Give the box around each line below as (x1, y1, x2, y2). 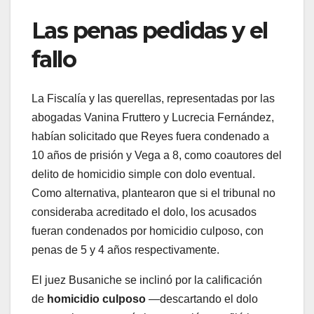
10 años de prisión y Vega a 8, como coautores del (32, 149, 282, 162)
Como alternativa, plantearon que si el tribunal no (32, 187, 275, 200)
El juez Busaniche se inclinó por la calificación (32, 274, 262, 287)
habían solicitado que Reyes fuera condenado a (32, 130, 269, 143)
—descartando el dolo (146, 293, 258, 306)
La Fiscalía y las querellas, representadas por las (32, 93, 275, 105)
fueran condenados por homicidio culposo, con (32, 225, 264, 238)
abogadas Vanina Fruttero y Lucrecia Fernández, (32, 111, 274, 124)
